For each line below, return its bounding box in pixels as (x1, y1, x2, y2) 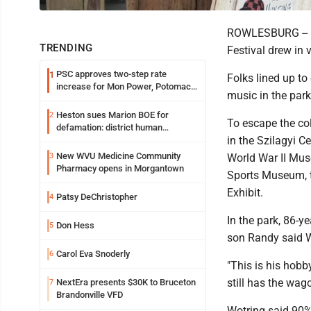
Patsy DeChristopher (56, 191, 137, 202)
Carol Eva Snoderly (56, 248, 130, 259)
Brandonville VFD (56, 289, 123, 300)
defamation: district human (56, 121, 162, 133)
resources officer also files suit (56, 134, 180, 145)
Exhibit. (227, 185, 263, 199)
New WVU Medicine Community (56, 150, 180, 161)
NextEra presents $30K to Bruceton (56, 276, 196, 287)
